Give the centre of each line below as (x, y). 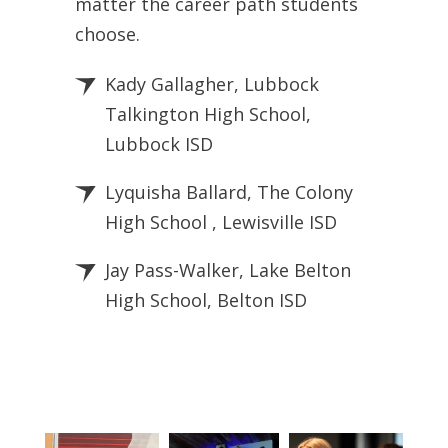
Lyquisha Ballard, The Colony (229, 192)
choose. (110, 34)
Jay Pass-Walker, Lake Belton (228, 270)
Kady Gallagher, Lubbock (212, 84)
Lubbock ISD (159, 144)
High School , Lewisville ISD (221, 222)
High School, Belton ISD (206, 300)
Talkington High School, (208, 114)
